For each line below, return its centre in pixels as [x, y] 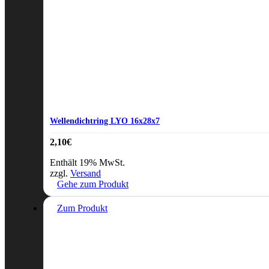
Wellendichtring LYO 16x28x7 [105, 121]
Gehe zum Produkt [93, 184]
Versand [86, 174]
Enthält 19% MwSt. [87, 163]
